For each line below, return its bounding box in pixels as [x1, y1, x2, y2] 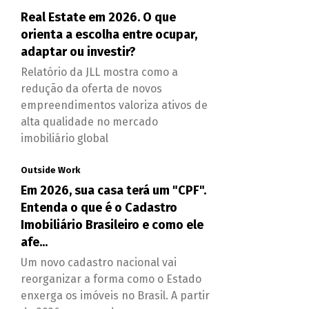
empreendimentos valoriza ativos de [20, 98, 208, 112]
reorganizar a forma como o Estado [20, 272, 201, 286]
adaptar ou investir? [20, 43, 136, 59]
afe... [20, 234, 48, 250]
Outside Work [20, 164, 80, 175]
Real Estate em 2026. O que [20, 9, 176, 25]
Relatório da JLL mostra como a [20, 65, 178, 79]
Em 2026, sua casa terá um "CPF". [20, 182, 206, 198]
